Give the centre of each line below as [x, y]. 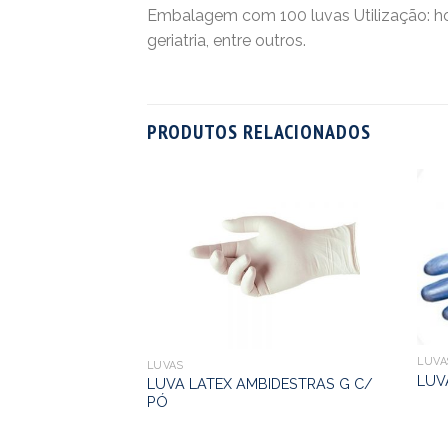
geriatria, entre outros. [226, 40]
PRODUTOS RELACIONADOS [259, 131]
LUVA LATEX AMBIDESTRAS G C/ [259, 383]
